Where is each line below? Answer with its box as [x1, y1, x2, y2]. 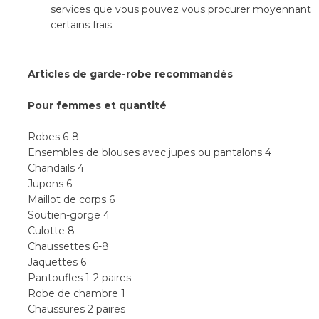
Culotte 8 [28, 224, 75, 237]
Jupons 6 [28, 177, 72, 190]
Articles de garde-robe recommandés [28, 68, 233, 80]
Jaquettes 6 [28, 256, 86, 268]
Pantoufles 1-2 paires [28, 271, 131, 284]
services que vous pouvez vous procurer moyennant [51, 3, 311, 16]
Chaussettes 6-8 [28, 240, 109, 253]
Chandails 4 [28, 162, 84, 174]
